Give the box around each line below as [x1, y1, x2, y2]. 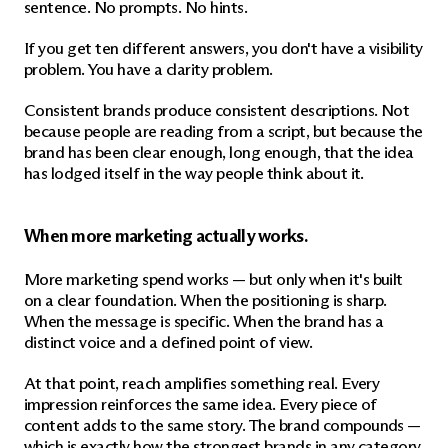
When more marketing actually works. [24, 225, 307, 247]
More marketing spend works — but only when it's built [24, 269, 403, 290]
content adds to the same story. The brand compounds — [24, 415, 421, 436]
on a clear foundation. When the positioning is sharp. [24, 290, 387, 311]
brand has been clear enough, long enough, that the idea [24, 142, 414, 163]
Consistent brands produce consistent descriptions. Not [24, 100, 410, 121]
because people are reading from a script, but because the [24, 121, 423, 142]
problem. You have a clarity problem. [24, 59, 273, 80]
